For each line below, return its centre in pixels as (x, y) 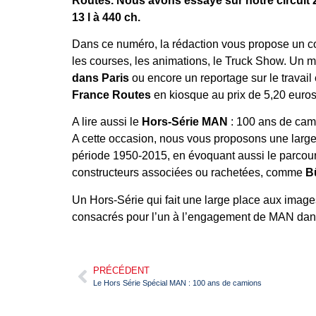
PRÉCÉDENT (121, 271)
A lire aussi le (107, 122)
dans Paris (101, 78)
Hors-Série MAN (186, 122)
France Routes (111, 95)
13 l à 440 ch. (106, 17)
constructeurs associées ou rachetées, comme (189, 173)
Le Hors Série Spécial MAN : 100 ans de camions (177, 283)
